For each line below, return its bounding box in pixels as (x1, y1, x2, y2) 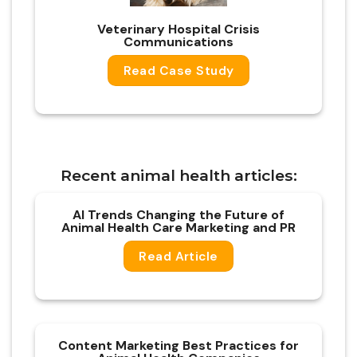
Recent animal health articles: (60, 166, 297, 186)
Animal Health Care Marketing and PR (61, 218, 296, 236)
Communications (124, 33, 233, 50)
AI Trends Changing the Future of (73, 206, 284, 223)
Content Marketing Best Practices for (58, 337, 299, 355)
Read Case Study (123, 62, 234, 79)
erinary (120, 20, 168, 37)
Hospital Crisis (168, 20, 260, 37)
